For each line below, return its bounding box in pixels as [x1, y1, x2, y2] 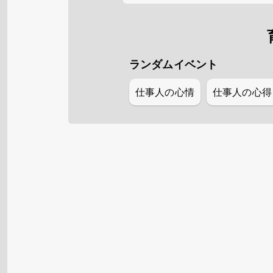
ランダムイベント [129, 57, 218, 71]
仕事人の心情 [135, 85, 194, 99]
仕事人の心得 [212, 85, 272, 99]
